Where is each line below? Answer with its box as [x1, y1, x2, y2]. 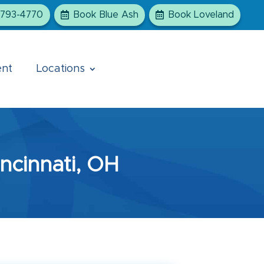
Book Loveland [167, 9, 234, 19]
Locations [35, 63, 85, 74]
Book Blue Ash [72, 9, 138, 19]
